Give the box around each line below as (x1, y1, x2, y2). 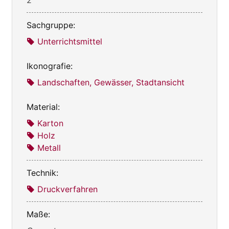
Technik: (27, 167, 58, 178)
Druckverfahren (37, 184, 98, 194)
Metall (37, 142, 61, 153)
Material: (27, 101, 60, 112)
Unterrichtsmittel (37, 36, 102, 47)
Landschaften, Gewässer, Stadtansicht (37, 77, 185, 87)
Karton (37, 118, 63, 128)
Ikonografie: (27, 60, 73, 71)
